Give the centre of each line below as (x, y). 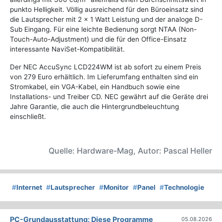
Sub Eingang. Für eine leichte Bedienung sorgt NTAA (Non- (103, 29)
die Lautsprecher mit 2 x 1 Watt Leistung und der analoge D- (106, 20)
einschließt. (28, 117)
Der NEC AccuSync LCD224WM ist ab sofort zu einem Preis (106, 67)
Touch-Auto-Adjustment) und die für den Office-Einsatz (98, 39)
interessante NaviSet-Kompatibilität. (67, 49)
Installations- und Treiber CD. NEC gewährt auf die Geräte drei (109, 97)
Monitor (116, 188)
